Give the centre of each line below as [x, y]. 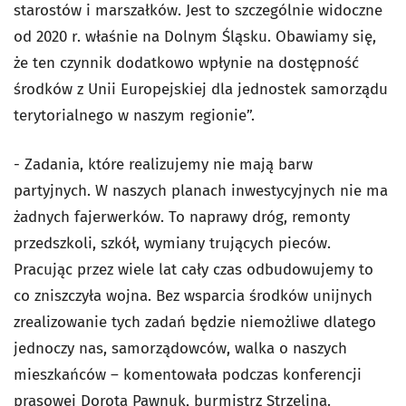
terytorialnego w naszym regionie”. [134, 116]
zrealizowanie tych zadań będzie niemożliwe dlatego [195, 323]
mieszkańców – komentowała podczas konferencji [188, 375]
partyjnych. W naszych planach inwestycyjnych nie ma [201, 191]
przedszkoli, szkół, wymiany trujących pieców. [172, 244]
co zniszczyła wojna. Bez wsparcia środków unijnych [193, 296]
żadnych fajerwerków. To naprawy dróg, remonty [182, 217]
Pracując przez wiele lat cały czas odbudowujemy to [193, 270]
